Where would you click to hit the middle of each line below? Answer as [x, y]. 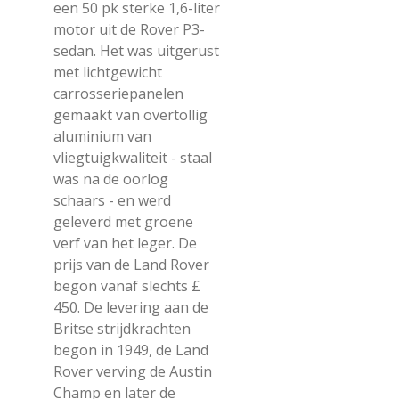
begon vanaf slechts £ [127, 286]
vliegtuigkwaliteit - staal [133, 158]
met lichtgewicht [108, 72]
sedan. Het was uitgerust [136, 51]
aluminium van [102, 136]
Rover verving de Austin [133, 371]
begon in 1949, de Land [131, 350]
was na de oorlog [111, 179]
